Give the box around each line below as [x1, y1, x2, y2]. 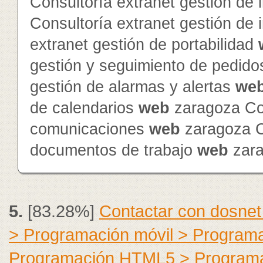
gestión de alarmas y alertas [30, 78, 235, 96]
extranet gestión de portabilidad [30, 36, 258, 53]
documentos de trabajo [30, 141, 197, 159]
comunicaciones [30, 120, 149, 138]
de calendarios [30, 99, 139, 117]
